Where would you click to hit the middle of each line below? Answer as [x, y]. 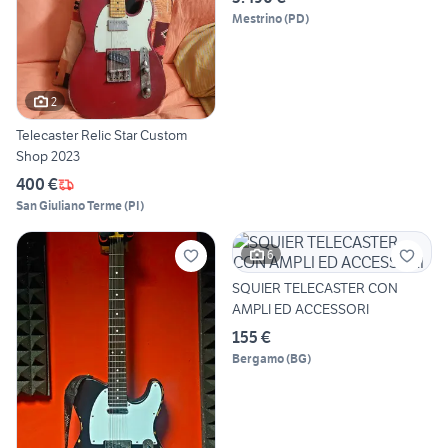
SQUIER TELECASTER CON [315, 288]
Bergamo [258, 359]
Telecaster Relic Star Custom [101, 135]
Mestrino [257, 18]
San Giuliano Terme [69, 206]
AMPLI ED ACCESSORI [300, 309]
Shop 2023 [48, 156]
